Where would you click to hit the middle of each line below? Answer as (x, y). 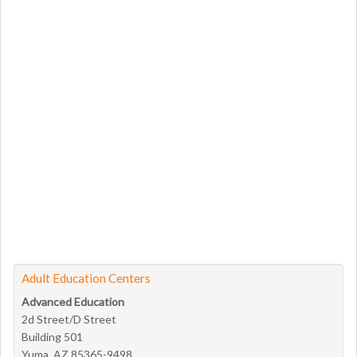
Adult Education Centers (86, 278)
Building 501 (52, 336)
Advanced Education (73, 301)
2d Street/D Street (69, 319)
